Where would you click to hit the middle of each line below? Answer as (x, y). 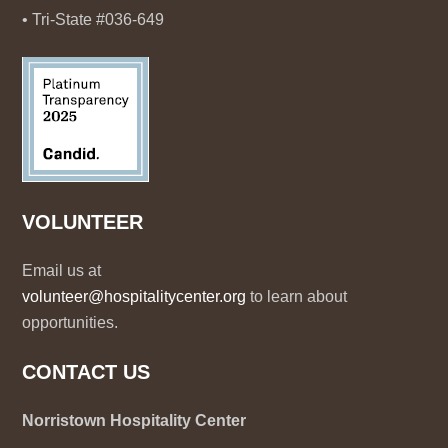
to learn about (299, 296)
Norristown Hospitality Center (134, 420)
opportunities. (70, 322)
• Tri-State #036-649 (93, 19)
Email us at (62, 270)
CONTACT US (86, 372)
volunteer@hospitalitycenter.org (134, 296)
